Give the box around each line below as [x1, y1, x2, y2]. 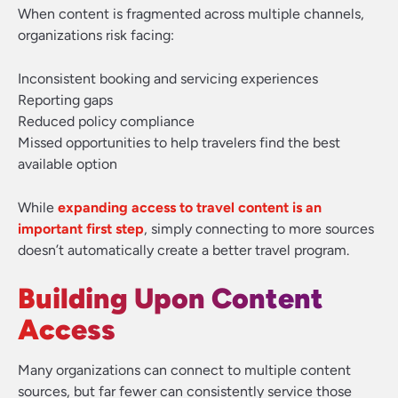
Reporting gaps [18, 92, 113, 108]
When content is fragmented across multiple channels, [18, 5, 364, 22]
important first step [18, 220, 144, 237]
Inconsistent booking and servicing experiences [18, 70, 318, 87]
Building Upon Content [18, 282, 323, 315]
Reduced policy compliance [18, 113, 195, 130]
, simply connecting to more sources [144, 220, 374, 237]
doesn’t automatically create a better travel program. [18, 242, 349, 259]
